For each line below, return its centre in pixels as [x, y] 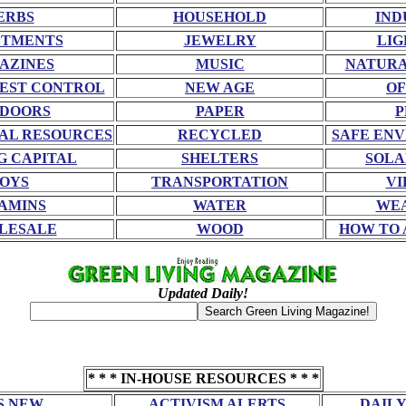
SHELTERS [220, 158]
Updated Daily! [203, 293]
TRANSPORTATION [220, 182]
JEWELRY [220, 40]
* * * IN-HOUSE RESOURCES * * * [203, 378]
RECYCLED [220, 135]
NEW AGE [220, 87]
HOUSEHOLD [220, 17]
